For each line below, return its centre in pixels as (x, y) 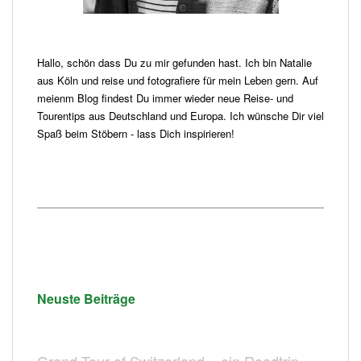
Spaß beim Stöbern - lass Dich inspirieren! (136, 134)
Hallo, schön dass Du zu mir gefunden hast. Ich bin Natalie (174, 63)
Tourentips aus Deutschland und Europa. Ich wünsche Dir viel (180, 116)
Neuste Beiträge (86, 299)
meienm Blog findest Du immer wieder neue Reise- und (165, 98)
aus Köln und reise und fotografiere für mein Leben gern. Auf (178, 81)
